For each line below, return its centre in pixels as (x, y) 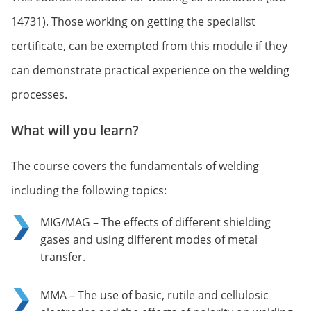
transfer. (63, 257)
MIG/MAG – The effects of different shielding (155, 222)
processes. (39, 94)
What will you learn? (75, 130)
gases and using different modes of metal (149, 239)
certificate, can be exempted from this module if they (149, 45)
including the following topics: (89, 190)
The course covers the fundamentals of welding (135, 166)
